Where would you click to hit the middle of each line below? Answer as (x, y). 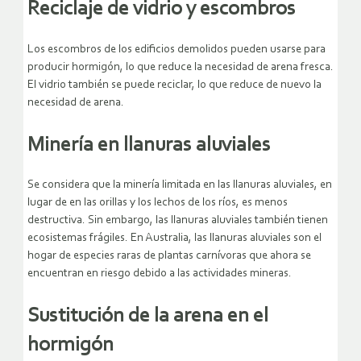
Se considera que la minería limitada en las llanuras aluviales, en (180, 185)
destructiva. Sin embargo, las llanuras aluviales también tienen (178, 221)
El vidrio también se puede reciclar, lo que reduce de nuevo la (174, 85)
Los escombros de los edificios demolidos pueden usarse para (176, 49)
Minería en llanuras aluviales (149, 145)
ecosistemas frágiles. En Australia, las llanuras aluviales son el (174, 239)
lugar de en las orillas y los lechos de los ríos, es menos (158, 203)
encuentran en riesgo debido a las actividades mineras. (160, 274)
